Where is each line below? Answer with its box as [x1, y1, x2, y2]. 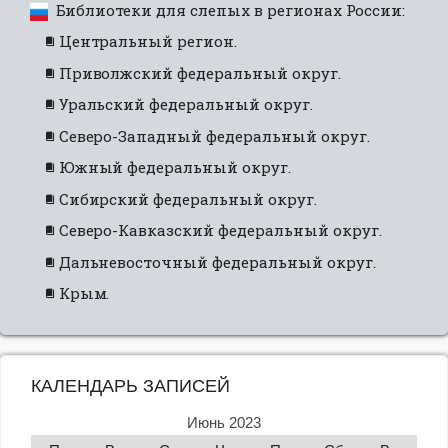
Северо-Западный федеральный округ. [58, 125, 370, 146]
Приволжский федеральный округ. [58, 62, 341, 83]
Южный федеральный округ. [58, 157, 291, 178]
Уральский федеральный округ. [58, 94, 313, 115]
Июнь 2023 [186, 414, 262, 432]
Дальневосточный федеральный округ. [58, 251, 376, 272]
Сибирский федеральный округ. [58, 188, 317, 209]
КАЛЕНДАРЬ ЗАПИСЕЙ [31, 376, 230, 397]
